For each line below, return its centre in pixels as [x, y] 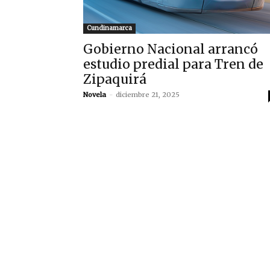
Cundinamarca [109, 28]
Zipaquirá [115, 79]
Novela [95, 95]
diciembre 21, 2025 [148, 95]
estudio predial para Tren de [173, 64]
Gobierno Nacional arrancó [171, 49]
